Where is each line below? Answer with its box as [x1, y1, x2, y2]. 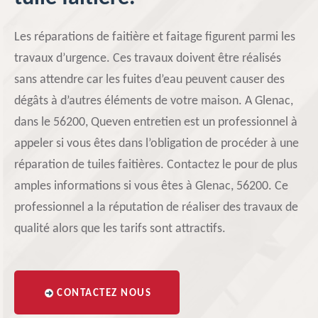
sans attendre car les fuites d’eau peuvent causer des [14, 73, 285, 87]
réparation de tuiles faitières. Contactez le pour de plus [14, 158, 297, 172]
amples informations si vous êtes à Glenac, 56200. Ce [14, 180, 288, 193]
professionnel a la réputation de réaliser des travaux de [14, 201, 298, 214]
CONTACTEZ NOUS [57, 288, 151, 299]
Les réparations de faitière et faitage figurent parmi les [14, 31, 295, 44]
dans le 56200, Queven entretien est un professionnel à [14, 116, 297, 129]
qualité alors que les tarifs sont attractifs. [14, 222, 226, 236]
